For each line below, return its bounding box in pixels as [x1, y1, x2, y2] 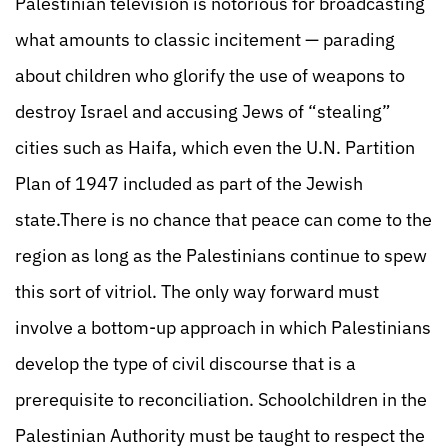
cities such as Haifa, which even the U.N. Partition [15, 136, 415, 159]
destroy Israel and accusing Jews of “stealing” [15, 100, 391, 123]
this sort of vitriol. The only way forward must [15, 280, 379, 303]
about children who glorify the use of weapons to [15, 64, 405, 87]
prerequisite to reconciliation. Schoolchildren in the [15, 388, 427, 411]
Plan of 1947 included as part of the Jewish [15, 172, 363, 195]
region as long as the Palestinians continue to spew [15, 244, 427, 267]
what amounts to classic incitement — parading [15, 28, 395, 51]
